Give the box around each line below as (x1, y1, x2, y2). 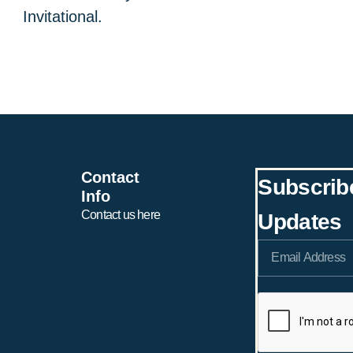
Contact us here (81, 207, 161, 221)
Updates (258, 209, 342, 234)
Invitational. (22, 7, 102, 25)
